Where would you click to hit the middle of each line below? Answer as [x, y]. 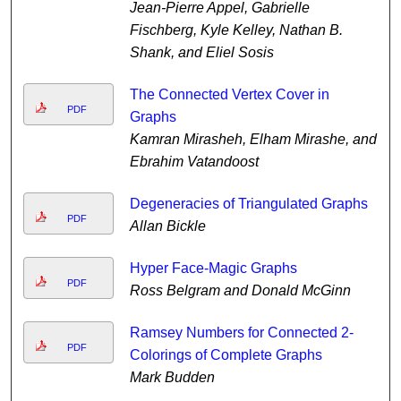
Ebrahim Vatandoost [194, 162]
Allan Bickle [167, 226]
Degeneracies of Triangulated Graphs [248, 204]
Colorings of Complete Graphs [226, 355]
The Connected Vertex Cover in [229, 95]
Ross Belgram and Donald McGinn [240, 291]
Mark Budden [172, 378]
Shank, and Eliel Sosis [201, 53]
